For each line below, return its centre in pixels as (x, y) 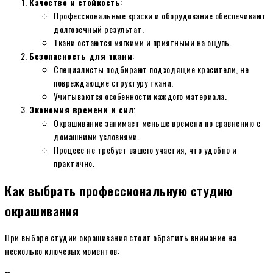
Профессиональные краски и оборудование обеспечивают (160, 15)
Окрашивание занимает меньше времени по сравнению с (157, 122)
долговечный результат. (99, 29)
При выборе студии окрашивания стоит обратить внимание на (121, 238)
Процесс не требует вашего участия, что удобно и (145, 149)
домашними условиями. (97, 136)
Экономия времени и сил (81, 109)
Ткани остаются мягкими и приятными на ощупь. (143, 42)
